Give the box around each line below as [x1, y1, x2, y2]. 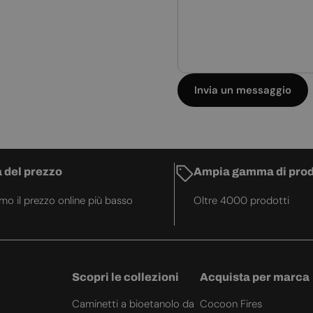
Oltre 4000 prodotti [194, 194, 289, 208]
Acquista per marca [200, 271, 310, 284]
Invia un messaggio [194, 83, 291, 98]
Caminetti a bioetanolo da [71, 297, 194, 312]
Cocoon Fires [200, 297, 263, 312]
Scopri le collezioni [71, 271, 179, 284]
